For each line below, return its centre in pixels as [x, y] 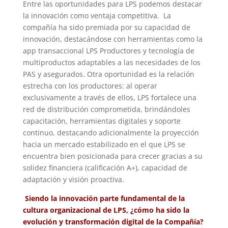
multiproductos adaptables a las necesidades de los [111, 63]
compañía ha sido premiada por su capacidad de [106, 27]
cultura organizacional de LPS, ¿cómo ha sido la [106, 210]
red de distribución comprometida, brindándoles [106, 109]
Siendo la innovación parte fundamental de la [105, 198]
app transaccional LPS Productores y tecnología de [108, 51]
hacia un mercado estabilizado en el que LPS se [104, 145]
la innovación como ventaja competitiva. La [97, 16]
